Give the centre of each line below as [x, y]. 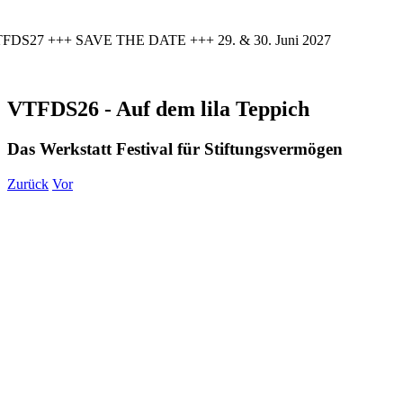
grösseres [68, 229]
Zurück [28, 184]
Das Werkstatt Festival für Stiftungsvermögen [175, 148]
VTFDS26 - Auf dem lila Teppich [158, 108]
